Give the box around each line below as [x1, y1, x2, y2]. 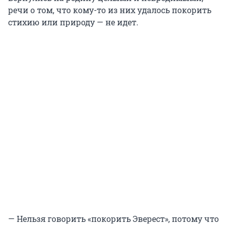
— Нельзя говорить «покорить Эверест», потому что [8, 213, 219, 224]
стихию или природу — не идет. [8, 17, 138, 28]
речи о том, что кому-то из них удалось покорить [8, 5, 211, 16]
